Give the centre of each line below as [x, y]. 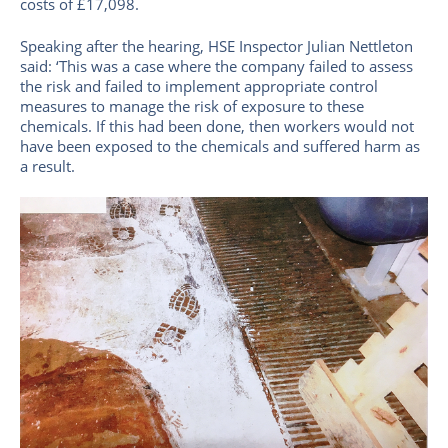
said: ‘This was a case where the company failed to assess [216, 65]
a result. [47, 165]
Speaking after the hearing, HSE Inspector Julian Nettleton [216, 45]
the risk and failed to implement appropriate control [199, 85]
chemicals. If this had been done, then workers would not [217, 125]
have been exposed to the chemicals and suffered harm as [220, 145]
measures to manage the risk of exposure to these [192, 105]
